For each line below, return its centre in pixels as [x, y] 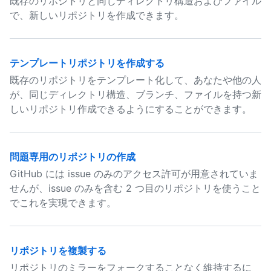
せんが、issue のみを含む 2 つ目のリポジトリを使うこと [135, 188]
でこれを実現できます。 [63, 203]
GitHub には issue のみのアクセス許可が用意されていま [134, 174]
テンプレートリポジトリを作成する [87, 63]
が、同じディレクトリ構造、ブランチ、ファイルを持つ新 [135, 94]
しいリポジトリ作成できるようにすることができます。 [131, 109]
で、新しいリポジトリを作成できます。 [97, 15]
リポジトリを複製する [58, 250]
